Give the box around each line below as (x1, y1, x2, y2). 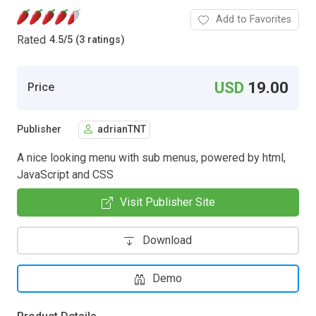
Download (142, 233, 192, 247)
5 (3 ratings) (67, 34, 125, 47)
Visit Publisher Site (119, 195, 215, 209)
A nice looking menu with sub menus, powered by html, (17, 150, 286, 164)
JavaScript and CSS (17, 167, 114, 181)
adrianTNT (97, 123, 146, 136)
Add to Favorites (216, 13, 291, 25)
